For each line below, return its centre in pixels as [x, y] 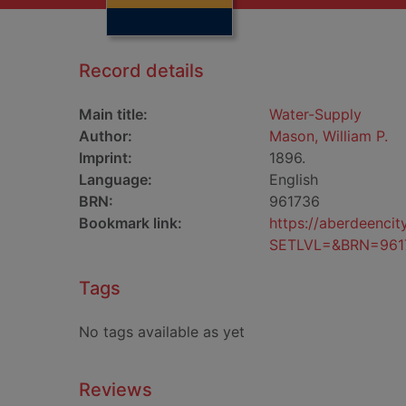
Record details [141, 71]
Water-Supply [315, 114]
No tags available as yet [162, 332]
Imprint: [106, 158]
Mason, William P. [329, 136]
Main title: [113, 114]
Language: [116, 179]
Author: [106, 136]
